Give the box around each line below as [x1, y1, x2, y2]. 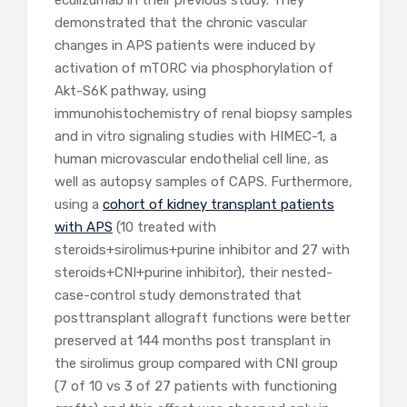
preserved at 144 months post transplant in [55, 332, 331, 349]
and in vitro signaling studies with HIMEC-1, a [55, 127, 337, 144]
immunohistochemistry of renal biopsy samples [55, 104, 352, 122]
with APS [55, 218, 113, 235]
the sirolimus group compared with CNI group [55, 354, 338, 372]
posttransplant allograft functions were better [55, 309, 351, 326]
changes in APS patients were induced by [55, 36, 315, 54]
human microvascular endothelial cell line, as [55, 150, 329, 167]
